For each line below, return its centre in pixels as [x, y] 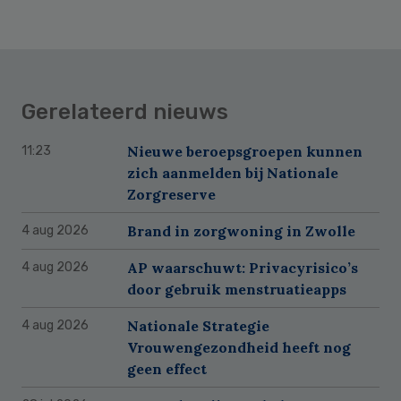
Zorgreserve [171, 194]
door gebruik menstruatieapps [237, 289]
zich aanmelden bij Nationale [233, 172]
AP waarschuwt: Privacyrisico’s [243, 267]
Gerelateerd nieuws [125, 111]
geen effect [167, 368]
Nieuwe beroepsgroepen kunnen [245, 151]
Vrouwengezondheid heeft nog [239, 347]
